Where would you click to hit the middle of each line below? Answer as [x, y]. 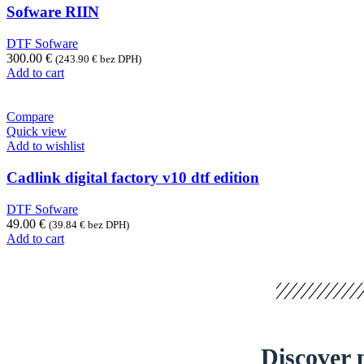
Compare [30, 117]
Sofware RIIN [53, 12]
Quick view [37, 132]
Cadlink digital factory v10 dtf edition [133, 177]
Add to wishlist [45, 146]
